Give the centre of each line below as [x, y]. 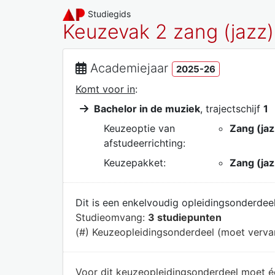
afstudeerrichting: [145, 143]
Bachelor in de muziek [147, 108]
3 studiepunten [185, 217]
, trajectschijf [232, 108]
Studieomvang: [112, 217]
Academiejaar [129, 68]
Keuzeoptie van [139, 128]
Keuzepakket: [135, 162]
